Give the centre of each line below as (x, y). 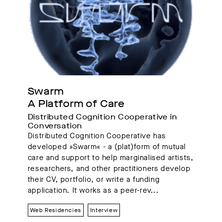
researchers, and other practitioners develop (109, 168)
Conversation (56, 126)
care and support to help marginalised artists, (111, 157)
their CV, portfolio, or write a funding (94, 179)
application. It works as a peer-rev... (93, 190)
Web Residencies (55, 210)
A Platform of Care (76, 104)
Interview (104, 210)
